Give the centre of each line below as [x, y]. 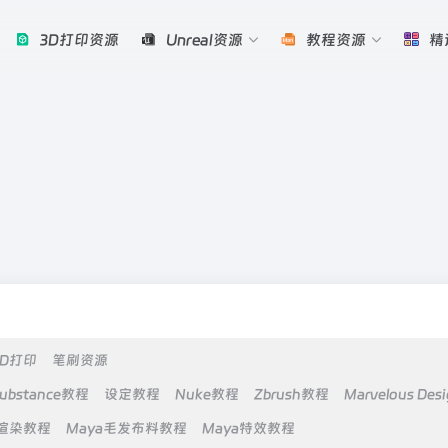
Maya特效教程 [248, 428]
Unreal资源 [204, 40]
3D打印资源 [80, 40]
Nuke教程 [207, 394]
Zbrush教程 [291, 394]
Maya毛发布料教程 [126, 428]
